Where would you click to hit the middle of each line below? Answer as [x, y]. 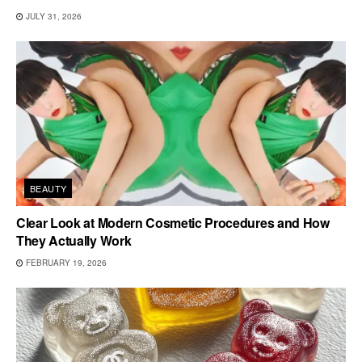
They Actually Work [74, 240]
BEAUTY [48, 188]
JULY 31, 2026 [53, 16]
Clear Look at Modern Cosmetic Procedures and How [173, 222]
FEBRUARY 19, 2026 [65, 262]
